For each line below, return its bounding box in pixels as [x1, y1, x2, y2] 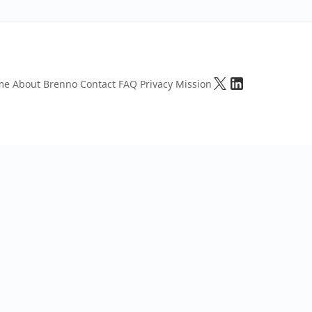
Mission [175, 77, 212, 91]
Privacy [140, 77, 173, 91]
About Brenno [13, 77, 77, 91]
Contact [80, 77, 116, 91]
